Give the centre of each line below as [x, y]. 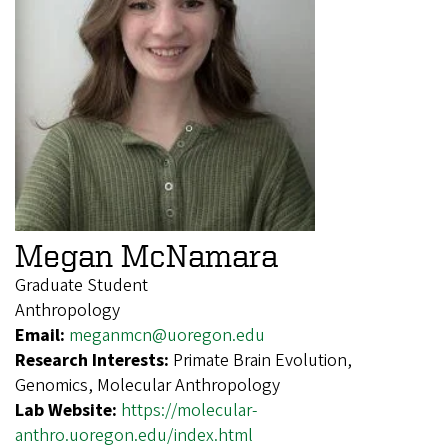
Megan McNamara [146, 254]
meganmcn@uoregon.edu [167, 335]
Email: [42, 335]
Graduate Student [81, 285]
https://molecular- [189, 410]
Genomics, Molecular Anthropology [147, 385]
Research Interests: [94, 360]
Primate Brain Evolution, [262, 360]
